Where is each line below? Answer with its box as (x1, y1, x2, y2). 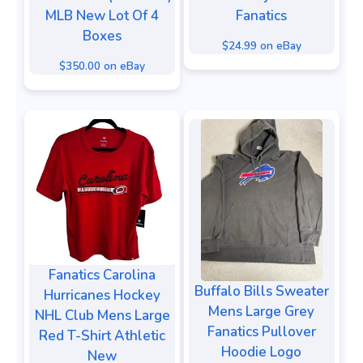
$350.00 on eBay (59, 58, 145, 74)
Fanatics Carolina (49, 266, 156, 285)
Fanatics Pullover (207, 322, 316, 342)
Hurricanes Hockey (44, 286, 160, 305)
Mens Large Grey (208, 302, 314, 322)
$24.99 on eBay (221, 37, 301, 53)
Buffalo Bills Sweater (194, 282, 329, 301)
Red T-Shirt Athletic (39, 327, 165, 346)
